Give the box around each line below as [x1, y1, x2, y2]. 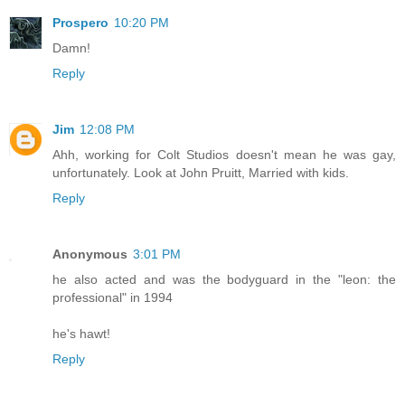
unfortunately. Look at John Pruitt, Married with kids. [52, 165, 349, 180]
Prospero [52, 14, 108, 30]
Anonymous [52, 246, 127, 261]
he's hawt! [52, 325, 110, 341]
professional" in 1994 [52, 289, 173, 305]
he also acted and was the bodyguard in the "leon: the [52, 271, 396, 287]
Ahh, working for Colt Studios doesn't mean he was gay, [52, 146, 396, 162]
